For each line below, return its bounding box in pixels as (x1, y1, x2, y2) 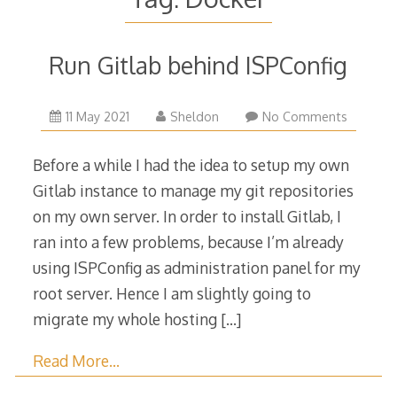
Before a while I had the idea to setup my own (32, 155, 349, 175)
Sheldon (169, 109, 219, 125)
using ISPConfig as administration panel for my (32, 258, 361, 278)
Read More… (32, 350, 120, 370)
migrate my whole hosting (32, 309, 221, 330)
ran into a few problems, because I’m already (32, 232, 344, 253)
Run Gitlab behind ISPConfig (49, 51, 348, 81)
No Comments (261, 109, 347, 125)
